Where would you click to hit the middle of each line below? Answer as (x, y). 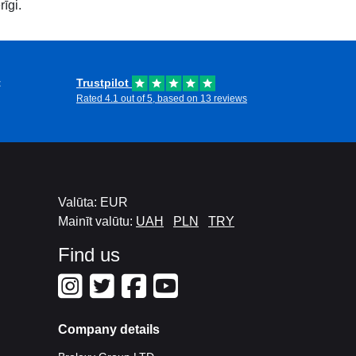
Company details (109, 329)
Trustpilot (104, 83)
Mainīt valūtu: (97, 221)
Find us (89, 255)
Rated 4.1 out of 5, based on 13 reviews (162, 99)
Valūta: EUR (93, 202)
